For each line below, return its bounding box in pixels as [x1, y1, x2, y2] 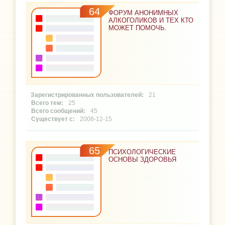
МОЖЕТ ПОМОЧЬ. [108, 24, 167, 32]
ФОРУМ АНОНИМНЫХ [108, 9, 179, 17]
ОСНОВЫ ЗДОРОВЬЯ [108, 156, 177, 164]
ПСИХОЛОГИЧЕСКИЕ [108, 148, 176, 156]
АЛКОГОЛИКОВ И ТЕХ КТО [108, 17, 194, 25]
